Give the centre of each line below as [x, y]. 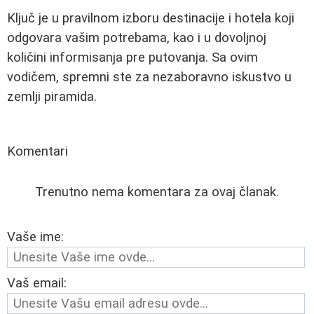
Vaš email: [37, 283]
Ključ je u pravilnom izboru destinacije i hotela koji [151, 18]
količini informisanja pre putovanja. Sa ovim [132, 57]
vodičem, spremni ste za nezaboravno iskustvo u [149, 77]
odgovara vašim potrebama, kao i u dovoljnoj [137, 37]
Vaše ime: [35, 237]
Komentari [37, 151]
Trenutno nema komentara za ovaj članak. [157, 192]
